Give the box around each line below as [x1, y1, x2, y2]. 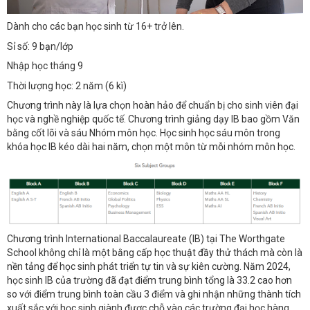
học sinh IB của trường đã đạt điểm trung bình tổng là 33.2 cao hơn [7, 275, 292, 286]
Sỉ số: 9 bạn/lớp [7, 40, 73, 52]
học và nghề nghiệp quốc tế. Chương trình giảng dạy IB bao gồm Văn [7, 113, 300, 125]
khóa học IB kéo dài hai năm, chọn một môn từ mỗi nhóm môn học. [7, 141, 295, 153]
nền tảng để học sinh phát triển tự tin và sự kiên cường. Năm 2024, [7, 261, 291, 273]
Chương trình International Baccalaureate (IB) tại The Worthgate [7, 233, 285, 245]
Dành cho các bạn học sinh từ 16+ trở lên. [7, 21, 186, 33]
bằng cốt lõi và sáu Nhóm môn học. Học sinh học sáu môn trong [7, 127, 280, 139]
